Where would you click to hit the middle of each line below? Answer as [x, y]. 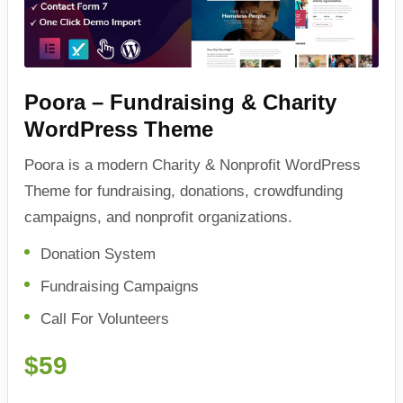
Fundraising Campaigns [120, 286]
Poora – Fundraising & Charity [180, 102]
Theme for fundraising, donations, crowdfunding [184, 191]
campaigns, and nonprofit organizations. [158, 217]
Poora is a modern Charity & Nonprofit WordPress [193, 165]
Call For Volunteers [105, 318]
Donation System [98, 254]
